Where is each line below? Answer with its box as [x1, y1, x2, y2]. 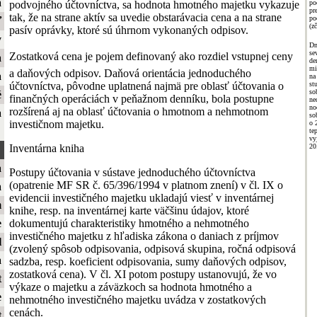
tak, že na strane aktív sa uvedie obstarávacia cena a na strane [9, 11, 282, 23]
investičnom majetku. [9, 117, 104, 130]
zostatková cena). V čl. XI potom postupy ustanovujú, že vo [9, 267, 277, 280]
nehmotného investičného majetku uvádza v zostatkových [9, 293, 266, 306]
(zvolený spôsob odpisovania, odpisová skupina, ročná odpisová [9, 242, 296, 255]
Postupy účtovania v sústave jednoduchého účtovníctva [9, 166, 255, 178]
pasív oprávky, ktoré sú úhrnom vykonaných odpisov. [9, 23, 248, 36]
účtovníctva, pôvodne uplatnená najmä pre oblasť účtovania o [9, 79, 284, 92]
